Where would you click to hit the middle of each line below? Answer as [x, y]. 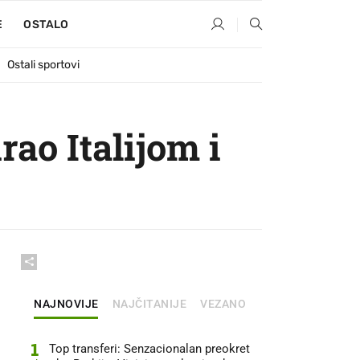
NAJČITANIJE [149, 304]
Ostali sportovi [43, 65]
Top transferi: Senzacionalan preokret [149, 349]
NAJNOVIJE [66, 304]
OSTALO [46, 25]
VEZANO [223, 304]
